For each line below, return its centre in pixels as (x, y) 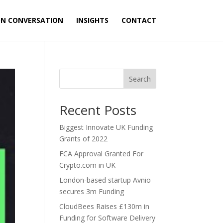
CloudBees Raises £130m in (105, 206)
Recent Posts (98, 110)
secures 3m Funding (92, 191)
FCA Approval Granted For (102, 154)
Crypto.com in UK (88, 165)
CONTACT (139, 20)
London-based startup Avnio (105, 180)
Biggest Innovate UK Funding (106, 127)
